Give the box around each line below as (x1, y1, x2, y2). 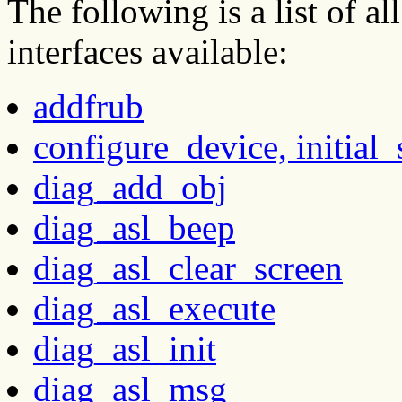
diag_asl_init (33, 328, 216, 368)
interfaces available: (7, 31, 288, 71)
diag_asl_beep (33, 207, 235, 247)
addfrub (33, 86, 144, 126)
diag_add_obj (33, 167, 227, 206)
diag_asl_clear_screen (33, 248, 343, 287)
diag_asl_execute (33, 288, 275, 328)
